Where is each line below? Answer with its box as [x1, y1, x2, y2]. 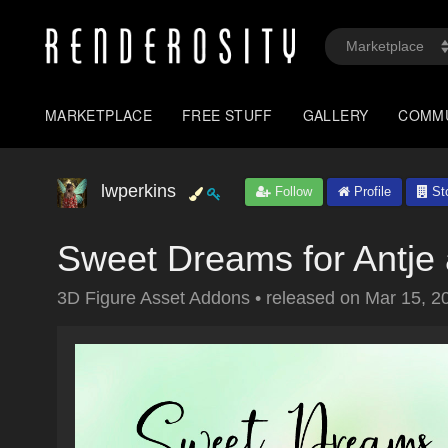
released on [266, 288, 365, 308]
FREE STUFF [182, 105, 273, 125]
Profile [350, 184, 391, 199]
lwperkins [101, 181, 176, 201]
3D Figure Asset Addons [57, 288, 255, 308]
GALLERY [302, 105, 369, 125]
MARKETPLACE [45, 105, 153, 125]
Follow [271, 184, 312, 199]
